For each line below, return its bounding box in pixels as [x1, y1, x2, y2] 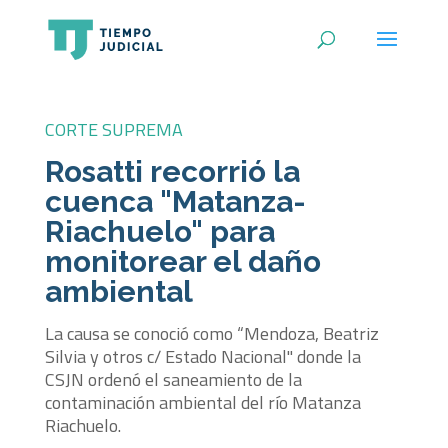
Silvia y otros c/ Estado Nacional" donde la [44, 343, 361, 370]
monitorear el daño [44, 244, 321, 279]
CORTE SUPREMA [44, 116, 183, 143]
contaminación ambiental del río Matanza [44, 389, 361, 416]
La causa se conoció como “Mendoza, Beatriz [44, 320, 379, 347]
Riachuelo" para [44, 214, 275, 249]
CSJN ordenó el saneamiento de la [44, 366, 302, 393]
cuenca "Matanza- [44, 184, 306, 219]
